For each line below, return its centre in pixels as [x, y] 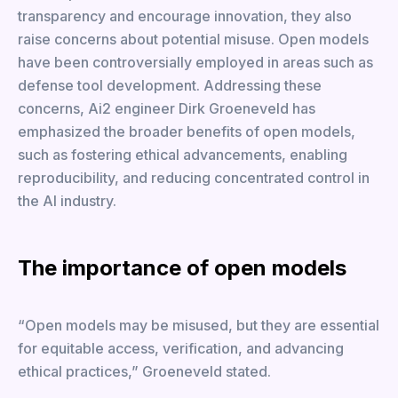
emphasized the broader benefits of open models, [187, 131]
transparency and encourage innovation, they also [185, 16]
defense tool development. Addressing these [170, 85]
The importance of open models [182, 268]
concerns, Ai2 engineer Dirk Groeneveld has [167, 108]
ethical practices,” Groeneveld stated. [144, 371]
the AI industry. [67, 201]
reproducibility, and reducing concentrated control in [194, 178]
